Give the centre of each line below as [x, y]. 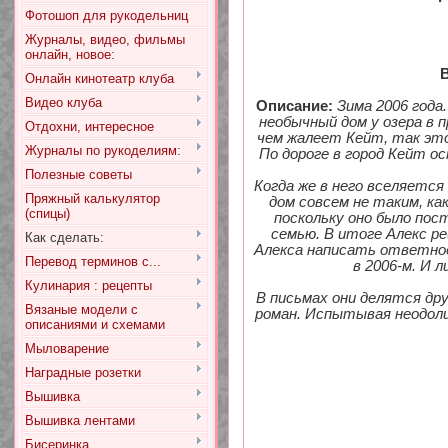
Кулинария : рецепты [88, 285]
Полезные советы [78, 174]
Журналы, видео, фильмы [104, 39]
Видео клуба [63, 102]
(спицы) [47, 213]
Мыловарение [66, 348]
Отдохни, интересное [89, 126]
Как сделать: [64, 237]
